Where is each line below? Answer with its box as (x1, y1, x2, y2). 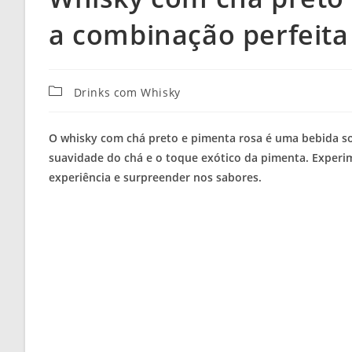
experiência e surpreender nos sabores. (49, 169, 262, 185)
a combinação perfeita (49, 16, 349, 53)
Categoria (48, 81, 103, 97)
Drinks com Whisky (73, 84, 181, 100)
